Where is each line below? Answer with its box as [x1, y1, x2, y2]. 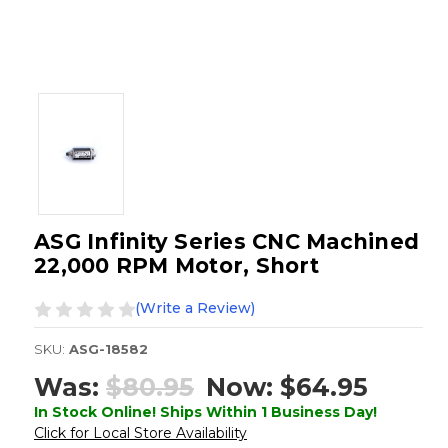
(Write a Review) [135, 299, 255, 318]
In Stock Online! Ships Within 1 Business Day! [34, 402, 377, 421]
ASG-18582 [69, 341, 148, 358]
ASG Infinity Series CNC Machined [34, 229, 419, 255]
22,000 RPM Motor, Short [34, 253, 319, 279]
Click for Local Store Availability [34, 423, 247, 442]
